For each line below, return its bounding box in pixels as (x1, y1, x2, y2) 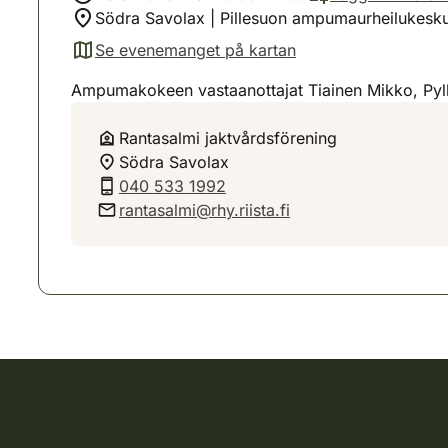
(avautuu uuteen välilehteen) (70, 50, 281, 71)
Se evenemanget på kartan (95, 40, 296, 60)
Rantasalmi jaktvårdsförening (119, 128, 337, 148)
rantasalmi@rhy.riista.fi (119, 200, 290, 220)
